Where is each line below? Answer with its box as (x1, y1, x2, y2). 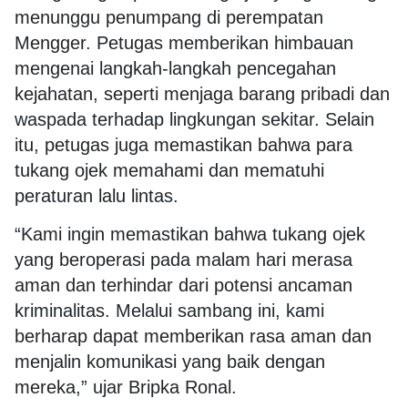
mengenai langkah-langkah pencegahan (15, 57, 336, 78)
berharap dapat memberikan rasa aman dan (15, 326, 372, 347)
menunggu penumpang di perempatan (15, 6, 323, 27)
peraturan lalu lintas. (15, 185, 178, 206)
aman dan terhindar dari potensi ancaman (15, 275, 352, 296)
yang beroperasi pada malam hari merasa (15, 250, 352, 270)
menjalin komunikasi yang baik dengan (15, 352, 325, 372)
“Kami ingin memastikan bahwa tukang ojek (15, 224, 365, 245)
